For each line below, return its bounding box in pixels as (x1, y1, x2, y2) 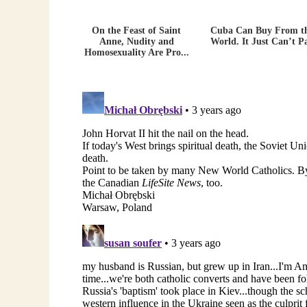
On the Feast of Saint (92, 25, 182, 36)
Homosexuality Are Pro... (84, 47, 189, 58)
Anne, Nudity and (99, 36, 174, 47)
